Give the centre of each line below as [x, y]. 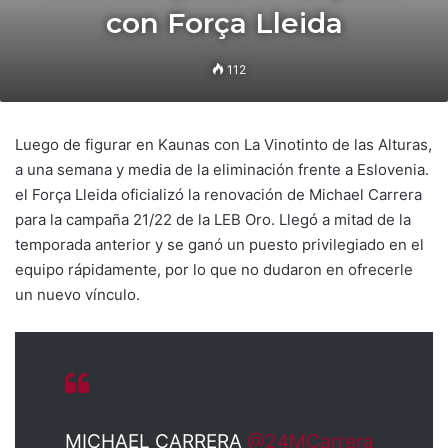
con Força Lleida [224, 23]
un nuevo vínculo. [77, 294]
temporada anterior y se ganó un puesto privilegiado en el [219, 244]
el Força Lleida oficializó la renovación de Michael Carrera [218, 194]
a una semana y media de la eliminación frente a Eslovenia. [222, 169]
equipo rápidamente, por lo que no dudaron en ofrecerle [214, 269]
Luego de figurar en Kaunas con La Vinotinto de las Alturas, [223, 144]
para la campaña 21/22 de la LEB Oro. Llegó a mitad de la [213, 219]
